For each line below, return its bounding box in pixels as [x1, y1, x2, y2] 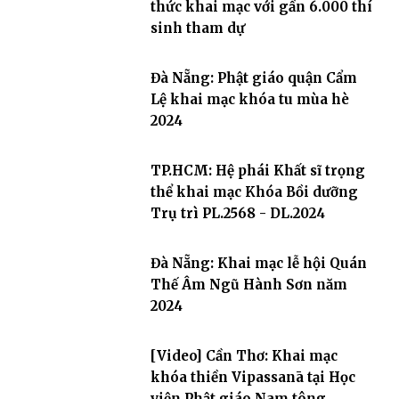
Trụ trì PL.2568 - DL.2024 [150, 205, 325, 222]
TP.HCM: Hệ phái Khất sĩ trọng [150, 162, 365, 179]
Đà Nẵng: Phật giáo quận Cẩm [150, 69, 357, 86]
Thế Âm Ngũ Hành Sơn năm [150, 276, 347, 293]
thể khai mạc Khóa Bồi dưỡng [150, 183, 358, 200]
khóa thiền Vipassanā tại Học [150, 369, 355, 386]
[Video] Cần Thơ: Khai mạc [150, 347, 338, 364]
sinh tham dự [150, 20, 245, 37]
